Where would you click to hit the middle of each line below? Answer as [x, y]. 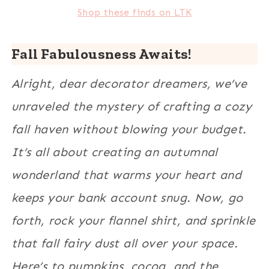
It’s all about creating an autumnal [114, 152]
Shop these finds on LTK [134, 12]
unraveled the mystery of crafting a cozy [131, 106]
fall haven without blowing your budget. [129, 129]
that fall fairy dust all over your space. [125, 243]
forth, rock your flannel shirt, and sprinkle [133, 220]
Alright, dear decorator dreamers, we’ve [129, 83]
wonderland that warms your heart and [126, 174]
